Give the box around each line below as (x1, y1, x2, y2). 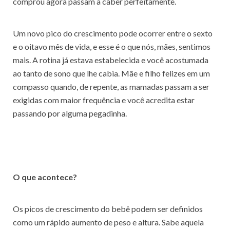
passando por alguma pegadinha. (13, 108, 127, 118)
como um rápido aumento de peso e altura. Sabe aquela (13, 217, 204, 227)
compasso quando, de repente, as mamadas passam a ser (13, 82, 209, 91)
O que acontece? (13, 172, 77, 182)
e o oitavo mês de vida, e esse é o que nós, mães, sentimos (13, 42, 210, 51)
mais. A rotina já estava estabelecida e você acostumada (13, 55, 208, 65)
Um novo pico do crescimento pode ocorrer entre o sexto (13, 28, 213, 38)
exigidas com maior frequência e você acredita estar (13, 95, 195, 105)
